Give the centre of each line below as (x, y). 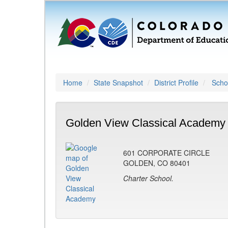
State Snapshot (118, 82)
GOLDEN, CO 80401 (157, 163)
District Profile (176, 82)
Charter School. (148, 178)
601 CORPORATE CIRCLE (166, 153)
